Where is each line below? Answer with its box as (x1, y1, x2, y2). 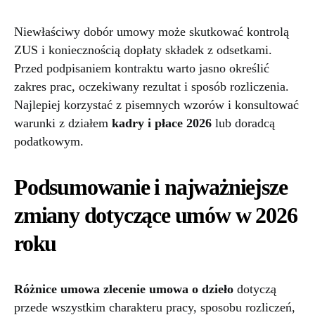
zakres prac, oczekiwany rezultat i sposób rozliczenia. (14, 79, 289, 94)
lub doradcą (212, 116, 275, 131)
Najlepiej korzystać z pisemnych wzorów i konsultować (14, 98, 299, 112)
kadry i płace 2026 (112, 116, 212, 131)
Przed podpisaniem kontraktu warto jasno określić (14, 61, 269, 76)
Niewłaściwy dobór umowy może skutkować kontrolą (14, 25, 289, 39)
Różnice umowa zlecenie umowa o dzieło (14, 282, 233, 297)
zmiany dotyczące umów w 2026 (14, 202, 297, 229)
